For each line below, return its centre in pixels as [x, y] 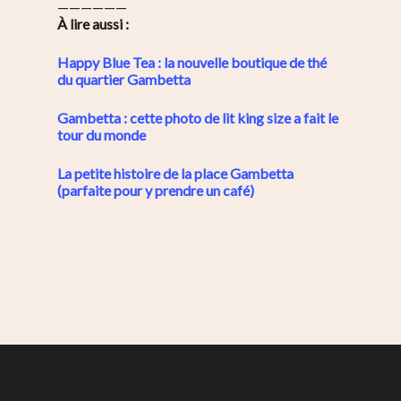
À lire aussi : [93, 24]
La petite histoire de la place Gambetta [175, 174]
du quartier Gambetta [124, 80]
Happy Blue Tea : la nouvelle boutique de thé [192, 63]
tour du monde [102, 135]
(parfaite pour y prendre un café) [156, 191]
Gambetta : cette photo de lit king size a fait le [198, 118]
